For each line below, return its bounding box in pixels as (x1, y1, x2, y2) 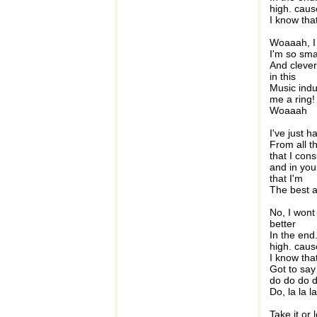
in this (270, 71, 296, 82)
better (270, 218, 296, 229)
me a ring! (270, 93, 315, 105)
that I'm (270, 173, 303, 184)
